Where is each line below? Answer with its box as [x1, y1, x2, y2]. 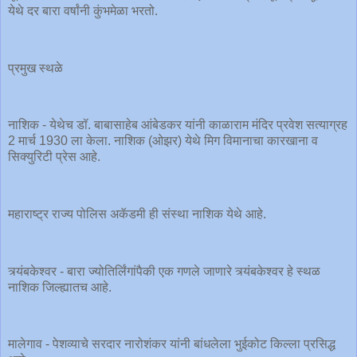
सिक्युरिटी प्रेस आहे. [8, 150, 104, 164]
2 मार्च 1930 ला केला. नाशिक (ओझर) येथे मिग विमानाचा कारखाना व [8, 134, 318, 148]
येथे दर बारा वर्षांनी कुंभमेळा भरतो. [8, 4, 158, 18]
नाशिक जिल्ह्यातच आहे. [8, 280, 115, 294]
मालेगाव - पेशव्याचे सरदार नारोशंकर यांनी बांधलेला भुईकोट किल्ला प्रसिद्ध [8, 337, 335, 351]
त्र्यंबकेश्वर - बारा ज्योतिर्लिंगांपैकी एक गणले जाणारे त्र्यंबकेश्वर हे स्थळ [8, 264, 320, 278]
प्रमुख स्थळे [8, 61, 63, 75]
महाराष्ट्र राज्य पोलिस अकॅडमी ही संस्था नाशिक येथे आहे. [8, 206, 269, 221]
